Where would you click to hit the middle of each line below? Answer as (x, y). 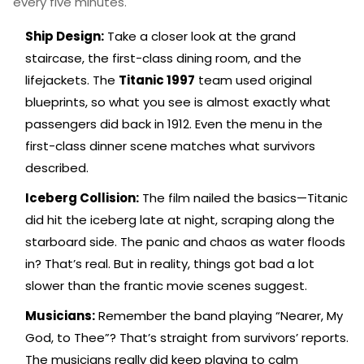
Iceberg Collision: (82, 198)
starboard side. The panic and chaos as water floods (185, 242)
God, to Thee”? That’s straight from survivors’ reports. (187, 338)
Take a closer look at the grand (200, 36)
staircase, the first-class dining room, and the (163, 58)
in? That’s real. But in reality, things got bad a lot (170, 264)
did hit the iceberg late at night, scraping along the (180, 220)
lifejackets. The (72, 80)
